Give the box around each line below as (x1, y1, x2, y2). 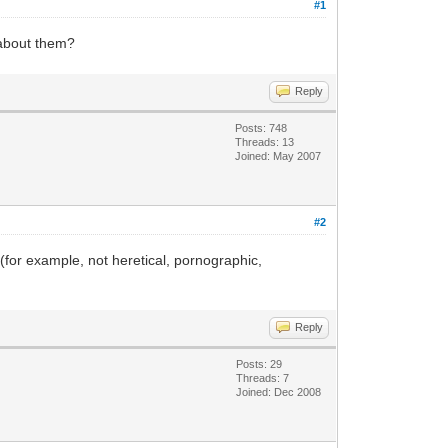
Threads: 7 (236, 372, 290, 384)
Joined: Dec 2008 (236, 386, 322, 398)
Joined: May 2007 (235, 150, 322, 162)
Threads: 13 (235, 136, 295, 148)
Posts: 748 (235, 122, 288, 134)
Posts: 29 (236, 358, 283, 370)
